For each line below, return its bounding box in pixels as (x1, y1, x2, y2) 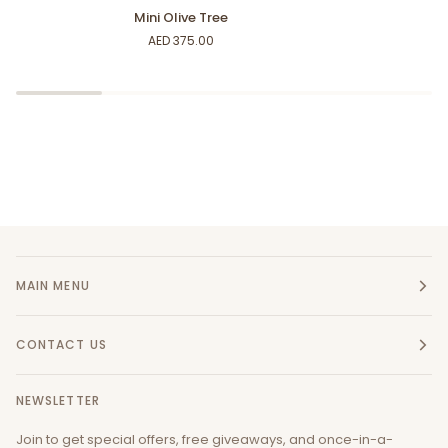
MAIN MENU (16, 277, 90, 294)
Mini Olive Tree (134, 7, 229, 27)
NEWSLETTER (16, 392, 100, 409)
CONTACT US (16, 336, 107, 353)
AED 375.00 (148, 31, 215, 49)
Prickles (362, 17, 413, 37)
